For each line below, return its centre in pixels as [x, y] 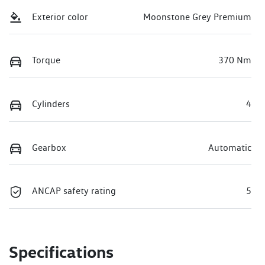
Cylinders [51, 104]
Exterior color [60, 17]
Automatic [230, 147]
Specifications [61, 251]
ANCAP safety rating [74, 191]
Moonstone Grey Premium [197, 17]
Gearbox [49, 147]
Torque [46, 60]
